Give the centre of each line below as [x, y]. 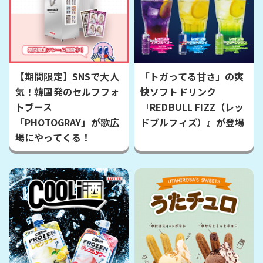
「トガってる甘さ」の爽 [192, 77]
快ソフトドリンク [178, 92]
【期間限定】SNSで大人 [67, 77]
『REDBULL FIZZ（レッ [192, 107]
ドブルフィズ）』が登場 [193, 122]
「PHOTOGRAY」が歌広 [67, 122]
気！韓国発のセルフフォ [68, 92]
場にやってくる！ [53, 138]
